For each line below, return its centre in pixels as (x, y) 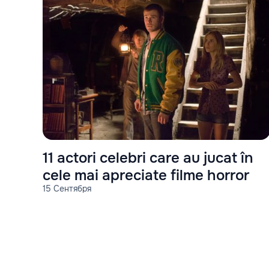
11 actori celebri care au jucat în (148, 158)
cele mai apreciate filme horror (146, 175)
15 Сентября (67, 188)
